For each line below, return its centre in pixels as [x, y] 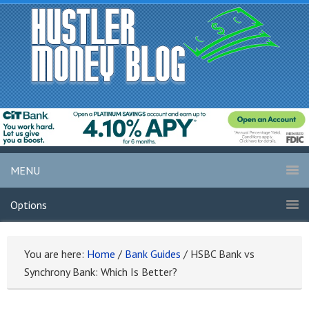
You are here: [56, 254]
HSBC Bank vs [221, 254]
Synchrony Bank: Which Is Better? [101, 272]
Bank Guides [153, 254]
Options [29, 205]
